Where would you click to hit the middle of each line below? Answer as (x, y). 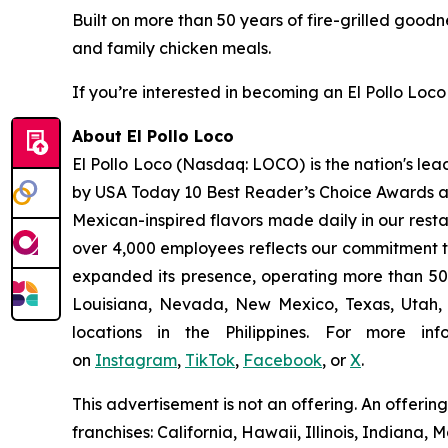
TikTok (210, 359)
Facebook (282, 359)
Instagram (136, 359)
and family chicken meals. (171, 47)
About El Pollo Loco (153, 135)
